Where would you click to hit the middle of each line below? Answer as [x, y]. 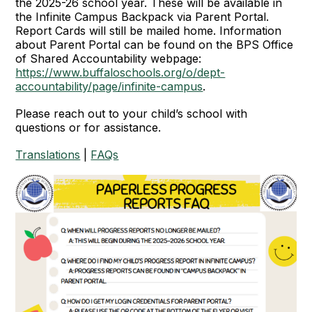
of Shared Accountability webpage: [109, 58]
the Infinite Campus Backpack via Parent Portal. [142, 16]
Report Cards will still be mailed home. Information [149, 30]
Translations [48, 154]
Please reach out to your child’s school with [132, 113]
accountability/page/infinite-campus [109, 86]
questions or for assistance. [88, 127]
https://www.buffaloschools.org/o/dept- [120, 72]
